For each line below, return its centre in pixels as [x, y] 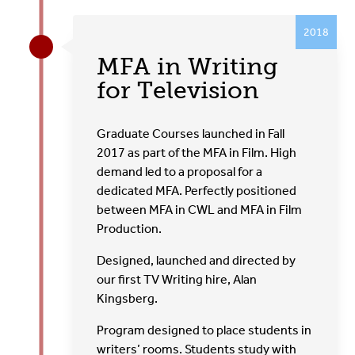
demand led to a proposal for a [180, 171]
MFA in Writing [188, 66]
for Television [178, 90]
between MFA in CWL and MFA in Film [200, 209]
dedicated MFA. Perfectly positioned [197, 190]
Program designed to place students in [204, 330]
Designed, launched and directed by [197, 260]
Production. [130, 228]
